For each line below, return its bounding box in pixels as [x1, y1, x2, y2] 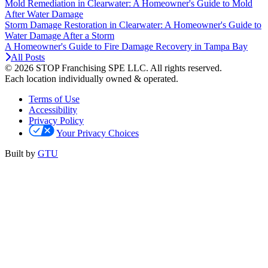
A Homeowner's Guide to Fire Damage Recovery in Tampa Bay [5, 41, 248, 52]
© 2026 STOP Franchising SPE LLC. [5, 63, 150, 74]
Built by [5, 148, 38, 159]
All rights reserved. [150, 63, 222, 74]
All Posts [11, 52, 45, 63]
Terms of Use [29, 94, 80, 105]
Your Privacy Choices [56, 128, 139, 139]
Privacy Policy [29, 115, 84, 126]
